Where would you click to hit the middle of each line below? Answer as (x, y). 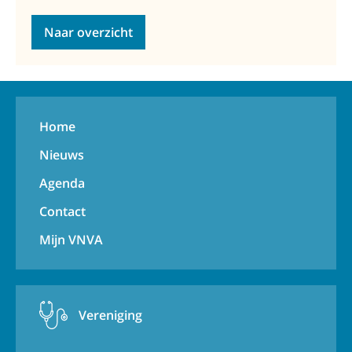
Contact (62, 211)
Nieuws (62, 154)
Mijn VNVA (71, 239)
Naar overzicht (88, 32)
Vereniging (110, 315)
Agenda (62, 183)
